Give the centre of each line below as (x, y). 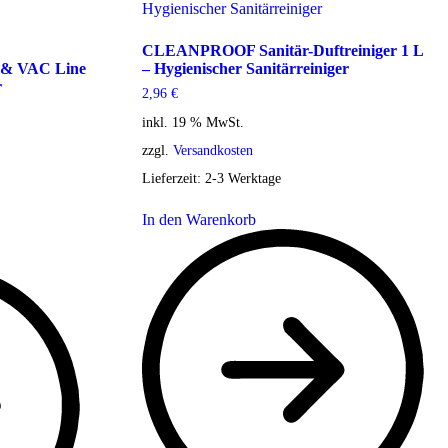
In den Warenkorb (198, 219)
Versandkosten (212, 149)
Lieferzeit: (173, 177)
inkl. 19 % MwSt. (192, 121)
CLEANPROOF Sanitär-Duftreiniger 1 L (282, 51)
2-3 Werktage (242, 177)
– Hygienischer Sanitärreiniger (245, 69)
